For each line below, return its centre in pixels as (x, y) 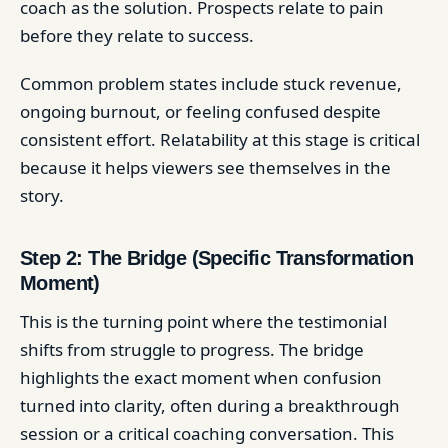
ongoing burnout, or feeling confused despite (200, 111)
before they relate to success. (137, 35)
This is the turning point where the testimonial (203, 321)
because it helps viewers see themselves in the (205, 167)
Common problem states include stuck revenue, (211, 83)
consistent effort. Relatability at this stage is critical (220, 139)
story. (42, 195)
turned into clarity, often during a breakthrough (210, 405)
